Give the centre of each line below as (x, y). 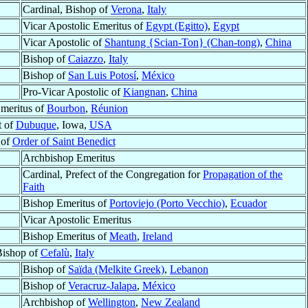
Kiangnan (144, 92)
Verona (126, 10)
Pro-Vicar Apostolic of (73, 92)
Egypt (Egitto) (177, 26)
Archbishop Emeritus (69, 158)
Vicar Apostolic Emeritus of (84, 26)
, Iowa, (73, 125)
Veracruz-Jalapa (102, 286)
